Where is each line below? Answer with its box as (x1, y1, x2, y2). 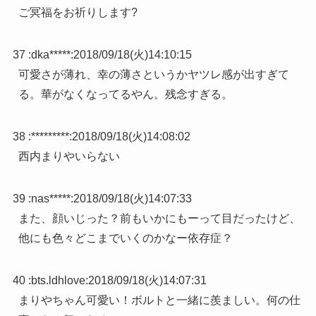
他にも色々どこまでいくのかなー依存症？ (18, 231, 233, 244)
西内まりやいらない (18, 150, 120, 162)
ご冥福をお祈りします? (18, 6, 138, 18)
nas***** (30, 192, 71, 205)
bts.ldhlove (30, 274, 85, 286)
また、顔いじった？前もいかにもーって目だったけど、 (18, 212, 300, 224)
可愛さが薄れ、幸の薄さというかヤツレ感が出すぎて (18, 68, 289, 80)
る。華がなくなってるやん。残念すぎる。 (18, 87, 233, 100)
